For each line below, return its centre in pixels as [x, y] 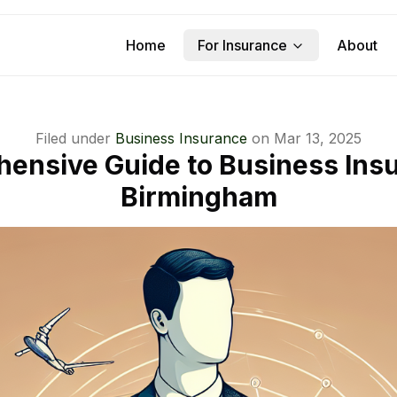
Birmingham [198, 197]
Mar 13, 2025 [318, 138]
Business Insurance [181, 138]
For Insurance [242, 45]
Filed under [73, 138]
